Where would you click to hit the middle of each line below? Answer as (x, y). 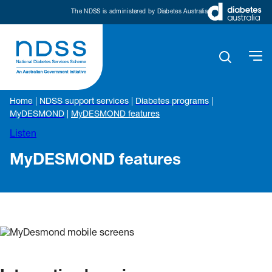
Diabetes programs (172, 102)
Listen (23, 135)
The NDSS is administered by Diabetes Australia (139, 12)
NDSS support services (84, 102)
